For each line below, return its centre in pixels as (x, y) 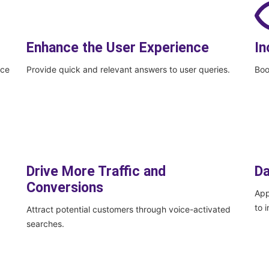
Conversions (65, 188)
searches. (45, 224)
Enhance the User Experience (117, 48)
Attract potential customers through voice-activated (128, 210)
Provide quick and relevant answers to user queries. (128, 70)
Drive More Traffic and (96, 172)
